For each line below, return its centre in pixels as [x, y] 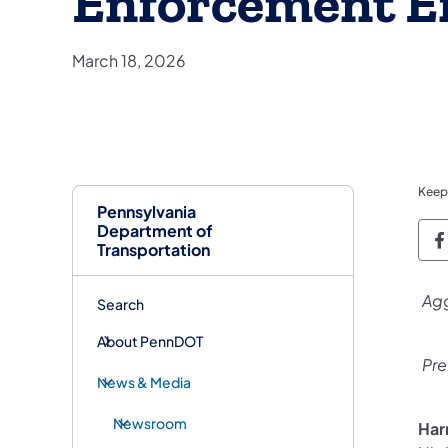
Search [120, 303]
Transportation [153, 249]
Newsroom [150, 422]
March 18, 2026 [129, 60]
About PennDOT [150, 340]
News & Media [144, 381]
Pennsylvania [146, 211]
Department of [155, 230]
